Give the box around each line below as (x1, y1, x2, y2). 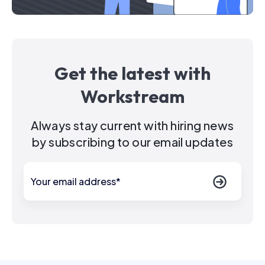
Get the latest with (54, 62, 211, 85)
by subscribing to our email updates (32, 134, 233, 149)
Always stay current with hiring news (31, 117, 234, 132)
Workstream (80, 85, 185, 108)
